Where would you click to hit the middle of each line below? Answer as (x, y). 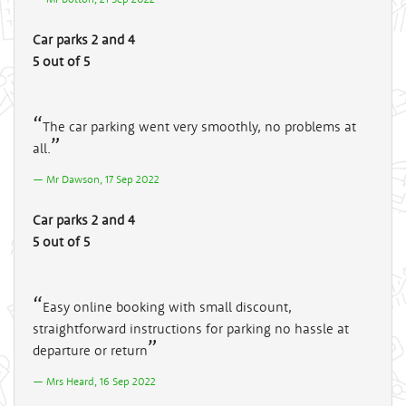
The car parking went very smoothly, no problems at (199, 126)
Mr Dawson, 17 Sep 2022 (103, 179)
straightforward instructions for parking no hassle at (191, 328)
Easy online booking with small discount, (167, 306)
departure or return (90, 350)
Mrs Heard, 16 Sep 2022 (101, 381)
